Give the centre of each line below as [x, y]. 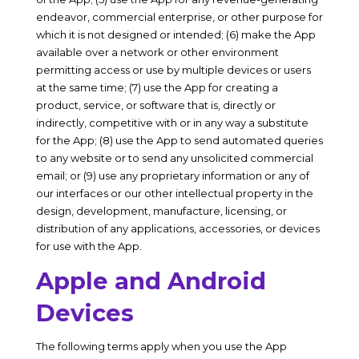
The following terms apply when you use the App [161, 346]
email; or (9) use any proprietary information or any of [172, 175]
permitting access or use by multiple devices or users [173, 70]
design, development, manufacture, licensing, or [161, 211]
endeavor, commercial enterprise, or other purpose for [179, 17]
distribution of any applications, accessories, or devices [177, 228]
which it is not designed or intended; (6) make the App [175, 34]
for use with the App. [89, 246]
